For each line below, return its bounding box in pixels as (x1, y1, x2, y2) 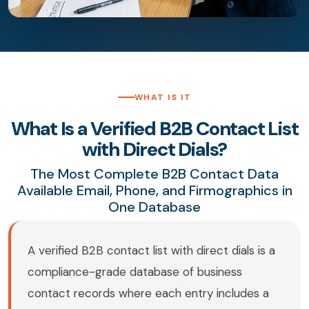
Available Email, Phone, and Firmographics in (17, 181, 292, 200)
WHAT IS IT (134, 92, 192, 103)
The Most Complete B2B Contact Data (30, 165, 279, 183)
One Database (108, 198, 201, 217)
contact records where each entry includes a (28, 286, 269, 301)
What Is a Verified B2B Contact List (10, 116, 299, 142)
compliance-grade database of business (28, 264, 242, 280)
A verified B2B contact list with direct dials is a (28, 243, 275, 259)
